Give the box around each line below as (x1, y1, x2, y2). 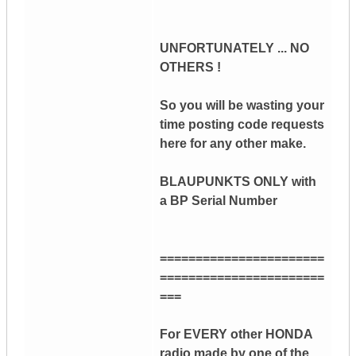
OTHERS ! (160, 60, 221, 75)
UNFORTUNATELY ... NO (160, 41, 309, 56)
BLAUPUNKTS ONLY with (160, 175, 316, 189)
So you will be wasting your (160, 99, 324, 113)
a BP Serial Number (160, 194, 277, 208)
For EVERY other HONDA (160, 327, 312, 342)
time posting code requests (160, 118, 324, 132)
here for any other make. (160, 137, 306, 151)
